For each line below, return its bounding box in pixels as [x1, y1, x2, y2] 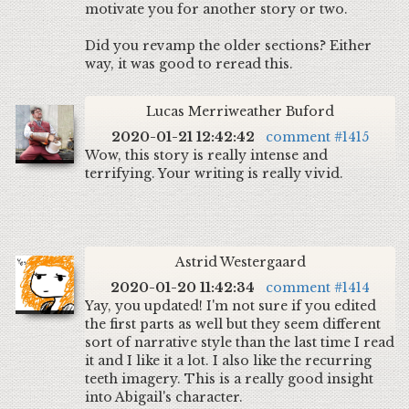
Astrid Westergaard [174, 254, 306, 270]
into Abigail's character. [85, 389, 243, 405]
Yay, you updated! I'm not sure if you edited [85, 298, 376, 314]
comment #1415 [266, 129, 369, 145]
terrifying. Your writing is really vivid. [85, 165, 347, 182]
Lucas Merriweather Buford [146, 103, 334, 120]
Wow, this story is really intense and [85, 147, 328, 163]
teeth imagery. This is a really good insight [85, 371, 373, 387]
